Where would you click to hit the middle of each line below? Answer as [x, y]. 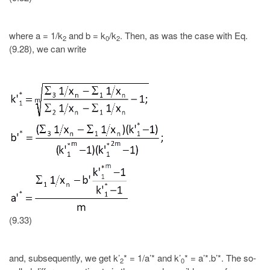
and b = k [86, 36]
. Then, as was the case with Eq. [184, 36]
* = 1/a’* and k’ [152, 257]
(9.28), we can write [48, 49]
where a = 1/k [36, 36]
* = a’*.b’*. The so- [220, 257]
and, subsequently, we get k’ [64, 257]
